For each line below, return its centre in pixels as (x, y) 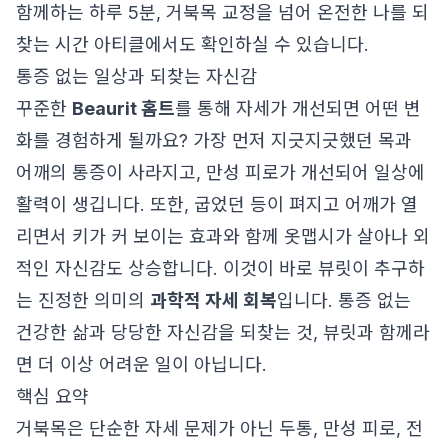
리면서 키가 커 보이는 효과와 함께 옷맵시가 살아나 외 (223, 236)
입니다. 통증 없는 (344, 300)
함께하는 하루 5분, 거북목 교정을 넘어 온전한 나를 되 (222, 12)
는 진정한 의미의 (83, 300)
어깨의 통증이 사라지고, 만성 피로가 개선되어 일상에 (220, 172)
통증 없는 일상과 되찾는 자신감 (136, 76)
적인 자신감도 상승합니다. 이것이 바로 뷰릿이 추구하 (220, 268)
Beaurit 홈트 (123, 108)
